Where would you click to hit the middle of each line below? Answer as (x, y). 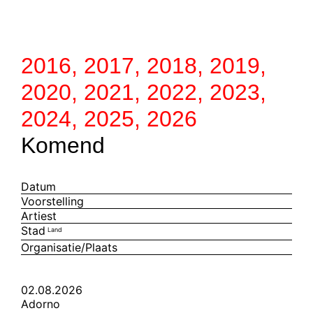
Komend (63, 145)
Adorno (41, 304)
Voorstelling (52, 201)
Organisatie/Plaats (69, 247)
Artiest (39, 216)
